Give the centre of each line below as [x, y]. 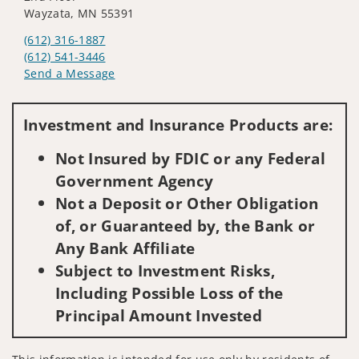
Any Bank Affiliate [125, 248]
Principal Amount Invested [159, 316]
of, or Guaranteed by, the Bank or [186, 226]
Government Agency [135, 181]
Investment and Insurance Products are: [178, 125]
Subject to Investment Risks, [165, 271]
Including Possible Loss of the [169, 293]
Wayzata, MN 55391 [79, 14]
